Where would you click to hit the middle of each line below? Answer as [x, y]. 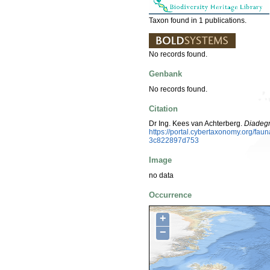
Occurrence [170, 195]
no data [161, 175]
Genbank [165, 74]
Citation [163, 108]
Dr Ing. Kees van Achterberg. [196, 124]
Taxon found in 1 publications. [198, 20]
